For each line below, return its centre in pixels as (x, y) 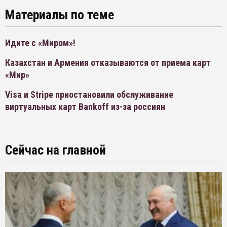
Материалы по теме (60, 15)
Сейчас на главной (55, 150)
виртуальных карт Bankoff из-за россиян (85, 107)
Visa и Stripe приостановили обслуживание (89, 95)
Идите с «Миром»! (40, 43)
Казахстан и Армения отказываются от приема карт (108, 63)
